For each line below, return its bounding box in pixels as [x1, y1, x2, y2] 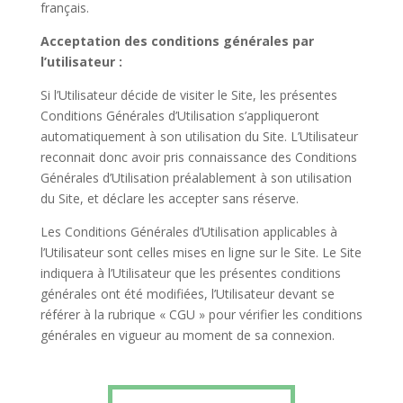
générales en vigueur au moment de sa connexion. [40, 327, 338, 344]
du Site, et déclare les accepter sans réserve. [40, 190, 299, 207]
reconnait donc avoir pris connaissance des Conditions [40, 148, 357, 166]
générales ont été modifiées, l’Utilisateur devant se [40, 285, 335, 302]
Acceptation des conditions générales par [40, 32, 314, 49]
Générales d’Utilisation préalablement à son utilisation [40, 169, 352, 186]
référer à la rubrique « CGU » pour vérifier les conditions [40, 306, 363, 323]
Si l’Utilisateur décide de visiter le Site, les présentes [40, 86, 337, 103]
